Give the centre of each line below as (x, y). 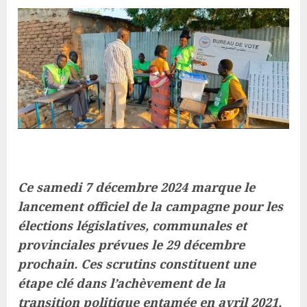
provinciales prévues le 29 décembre (131, 244)
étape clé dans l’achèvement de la (122, 283)
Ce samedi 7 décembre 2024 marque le (136, 187)
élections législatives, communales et (132, 225)
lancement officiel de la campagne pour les (150, 206)
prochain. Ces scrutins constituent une (137, 263)
